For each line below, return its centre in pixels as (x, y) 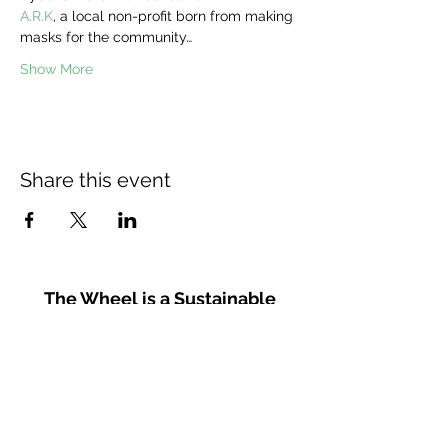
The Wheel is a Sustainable (160, 298)
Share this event (95, 180)
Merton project (160, 331)
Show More (56, 69)
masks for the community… (106, 37)
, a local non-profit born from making (175, 16)
